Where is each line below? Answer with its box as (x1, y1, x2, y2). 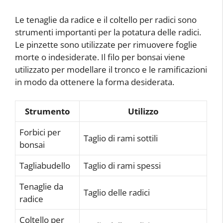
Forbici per (19, 126, 61, 138)
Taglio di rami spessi (84, 160, 161, 171)
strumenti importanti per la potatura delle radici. (15, 26, 201, 38)
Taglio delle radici (84, 187, 150, 198)
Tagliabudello (19, 160, 70, 171)
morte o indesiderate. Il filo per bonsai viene (15, 51, 185, 63)
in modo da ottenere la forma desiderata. (15, 76, 174, 88)
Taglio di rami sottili (84, 132, 158, 144)
